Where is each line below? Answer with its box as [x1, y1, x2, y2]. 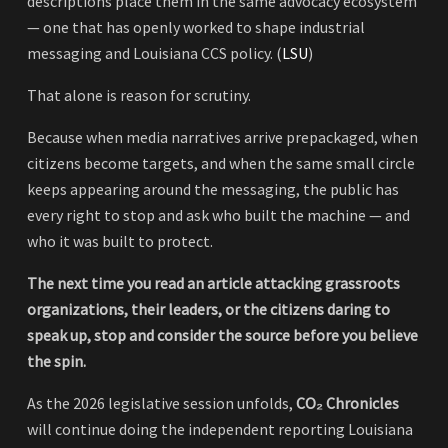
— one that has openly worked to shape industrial [27, 17, 365, 38]
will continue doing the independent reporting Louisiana [27, 419, 413, 440]
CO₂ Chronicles [296, 393, 399, 414]
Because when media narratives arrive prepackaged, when [27, 127, 418, 148]
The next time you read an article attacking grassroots [27, 273, 400, 294]
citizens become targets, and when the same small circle [27, 153, 415, 174]
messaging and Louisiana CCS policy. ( [27, 43, 282, 64]
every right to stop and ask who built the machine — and [27, 205, 410, 226]
